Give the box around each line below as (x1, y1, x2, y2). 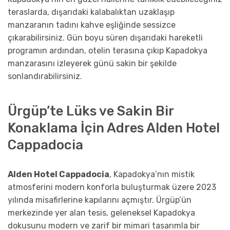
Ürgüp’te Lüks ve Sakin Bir (8, 103, 174, 119)
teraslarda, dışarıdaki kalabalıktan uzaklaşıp (8, 7, 175, 17)
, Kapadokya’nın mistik (109, 169, 195, 179)
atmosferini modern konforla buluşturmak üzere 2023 (8, 182, 216, 192)
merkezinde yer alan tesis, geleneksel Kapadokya (8, 207, 195, 218)
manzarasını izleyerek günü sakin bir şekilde (8, 59, 177, 69)
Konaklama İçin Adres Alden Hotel (8, 120, 220, 136)
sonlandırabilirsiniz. (8, 71, 82, 82)
